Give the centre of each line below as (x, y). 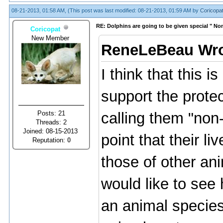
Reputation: (50, 140)
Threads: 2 (51, 122)
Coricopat (45, 29)
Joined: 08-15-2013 (51, 131)
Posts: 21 (51, 113)
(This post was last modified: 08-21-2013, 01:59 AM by (134, 10)
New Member (51, 38)
